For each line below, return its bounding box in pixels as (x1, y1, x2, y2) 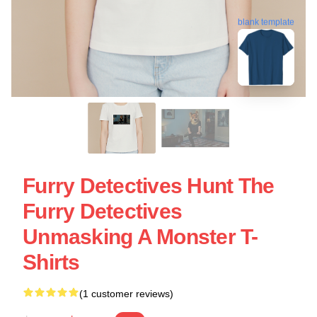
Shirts (23, 250, 80, 274)
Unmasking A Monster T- (23, 225, 258, 248)
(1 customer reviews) (79, 288, 173, 299)
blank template (238, 16, 294, 26)
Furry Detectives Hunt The (23, 174, 275, 197)
